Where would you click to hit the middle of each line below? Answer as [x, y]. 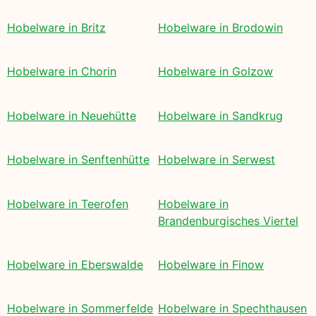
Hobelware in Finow [211, 265]
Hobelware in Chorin [62, 72]
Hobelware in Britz [56, 28]
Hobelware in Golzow [215, 72]
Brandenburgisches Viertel [228, 220]
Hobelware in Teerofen [68, 203]
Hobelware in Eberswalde [75, 265]
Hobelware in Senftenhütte [78, 160]
